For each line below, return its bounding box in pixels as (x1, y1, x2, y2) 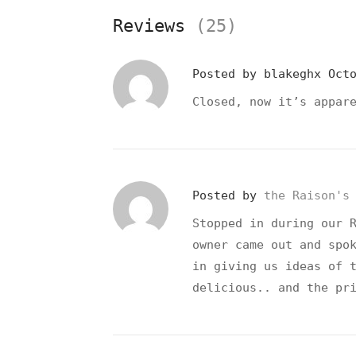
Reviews (113, 15, 195, 36)
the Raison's (264, 188, 350, 203)
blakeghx (264, 66, 328, 81)
